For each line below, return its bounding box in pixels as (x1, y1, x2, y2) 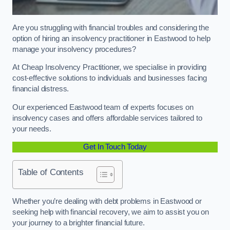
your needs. (12, 124, 53, 133)
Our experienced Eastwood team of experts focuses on (12, 103, 194, 111)
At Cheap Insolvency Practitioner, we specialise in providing (12, 63, 207, 72)
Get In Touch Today (83, 143, 147, 151)
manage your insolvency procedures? (12, 45, 138, 53)
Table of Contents (18, 166, 84, 177)
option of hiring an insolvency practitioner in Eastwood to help (12, 34, 210, 43)
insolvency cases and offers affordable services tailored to (12, 113, 202, 122)
